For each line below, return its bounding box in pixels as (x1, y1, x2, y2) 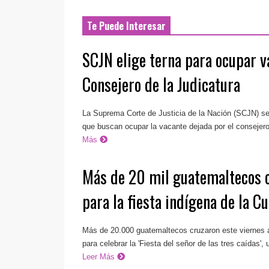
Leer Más (82, 252, 118, 261)
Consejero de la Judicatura (82, 72, 241, 97)
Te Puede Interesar (87, 19, 166, 34)
